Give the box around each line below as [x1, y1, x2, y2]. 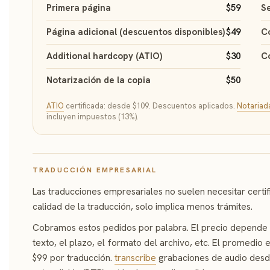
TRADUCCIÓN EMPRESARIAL [33, 165, 157, 175]
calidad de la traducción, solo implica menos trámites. [33, 199, 253, 213]
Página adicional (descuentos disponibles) [46, 25, 225, 38]
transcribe [115, 251, 156, 264]
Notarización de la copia [46, 74, 151, 86]
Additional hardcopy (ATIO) [46, 49, 162, 62]
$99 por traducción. [33, 251, 115, 264]
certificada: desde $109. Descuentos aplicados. [64, 100, 237, 111]
